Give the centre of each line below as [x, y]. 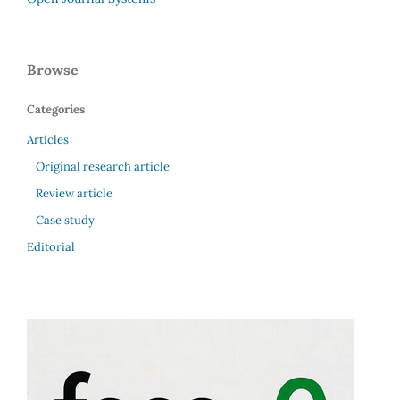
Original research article [102, 167]
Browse [53, 70]
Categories [56, 110]
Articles [48, 140]
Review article [74, 194]
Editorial [51, 246]
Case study [65, 220]
